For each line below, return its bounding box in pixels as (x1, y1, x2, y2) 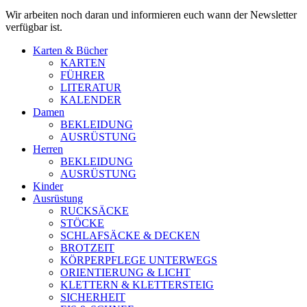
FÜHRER (60, 69, 105, 81)
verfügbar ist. (5, 21, 62, 33)
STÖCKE (60, 217, 104, 229)
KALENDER (60, 94, 121, 106)
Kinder (33, 180, 63, 192)
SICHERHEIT (60, 291, 125, 303)
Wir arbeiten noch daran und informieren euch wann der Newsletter (5, 9, 297, 21)
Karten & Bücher (33, 45, 108, 56)
